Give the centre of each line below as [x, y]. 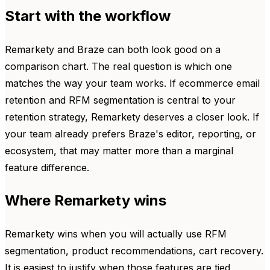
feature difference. [47, 168]
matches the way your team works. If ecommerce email [132, 83]
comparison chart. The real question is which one [118, 66]
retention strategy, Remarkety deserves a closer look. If [132, 117]
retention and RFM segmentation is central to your [120, 100]
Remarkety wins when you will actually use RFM [116, 234]
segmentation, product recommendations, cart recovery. [134, 250]
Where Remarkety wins [86, 200]
